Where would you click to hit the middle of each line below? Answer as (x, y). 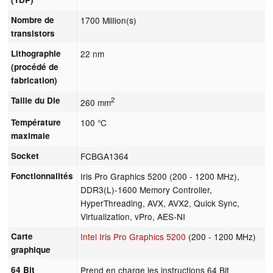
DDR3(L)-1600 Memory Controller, (147, 189)
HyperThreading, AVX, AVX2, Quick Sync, (160, 203)
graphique (31, 249)
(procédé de (35, 66)
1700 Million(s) (109, 20)
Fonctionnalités (42, 175)
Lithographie (36, 53)
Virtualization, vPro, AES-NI (133, 216)
